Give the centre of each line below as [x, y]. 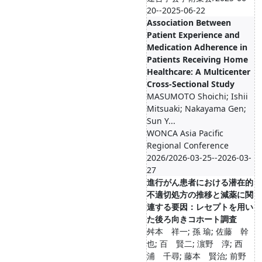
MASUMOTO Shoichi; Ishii [197, 96]
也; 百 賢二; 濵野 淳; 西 [195, 244]
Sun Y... [161, 121]
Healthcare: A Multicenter [199, 72]
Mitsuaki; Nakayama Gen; [196, 108]
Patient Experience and [193, 35]
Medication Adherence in [197, 47]
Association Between [189, 23]
